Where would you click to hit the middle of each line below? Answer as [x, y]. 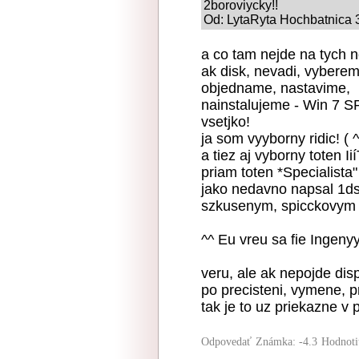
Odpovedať [226, 342]
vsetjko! [226, 122]
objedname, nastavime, [276, 88]
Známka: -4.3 [286, 342]
